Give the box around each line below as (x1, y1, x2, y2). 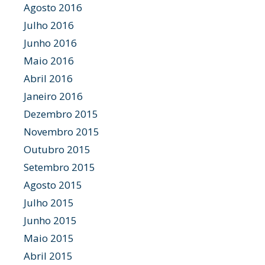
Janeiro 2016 (24, 89, 83, 103)
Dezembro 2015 (24, 107, 98, 121)
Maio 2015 (24, 231, 74, 245)
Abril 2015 (24, 249, 73, 263)
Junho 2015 (24, 214, 77, 227)
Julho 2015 (24, 196, 74, 209)
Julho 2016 (24, 18, 74, 32)
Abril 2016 (24, 72, 73, 85)
